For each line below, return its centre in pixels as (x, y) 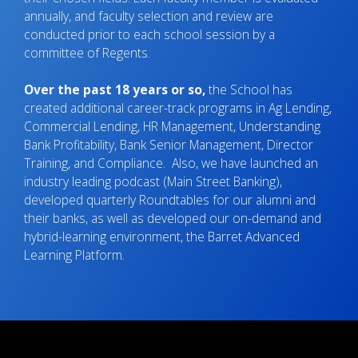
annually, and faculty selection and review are (149, 16)
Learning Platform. (74, 255)
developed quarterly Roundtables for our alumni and (170, 199)
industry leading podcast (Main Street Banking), (153, 181)
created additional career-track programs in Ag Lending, (178, 107)
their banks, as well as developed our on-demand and (173, 218)
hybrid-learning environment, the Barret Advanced (162, 236)
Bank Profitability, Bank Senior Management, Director (169, 144)
